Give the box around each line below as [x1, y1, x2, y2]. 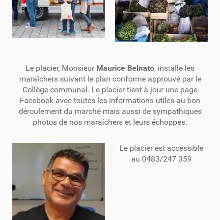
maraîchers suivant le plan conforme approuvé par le [19, 74, 201, 83]
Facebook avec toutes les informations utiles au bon [20, 96, 200, 105]
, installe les [154, 63, 194, 73]
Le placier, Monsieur [26, 63, 96, 73]
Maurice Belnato [96, 63, 154, 73]
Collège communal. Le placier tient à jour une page [23, 85, 197, 94]
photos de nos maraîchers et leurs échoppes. [33, 117, 187, 127]
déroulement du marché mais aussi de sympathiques [18, 107, 202, 116]
